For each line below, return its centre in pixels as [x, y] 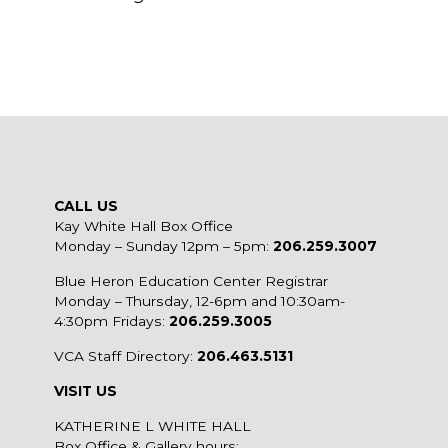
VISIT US [85, 391]
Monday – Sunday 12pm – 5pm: [163, 246]
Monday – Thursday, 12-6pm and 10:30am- [199, 301]
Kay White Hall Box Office [143, 226]
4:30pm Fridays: [111, 321]
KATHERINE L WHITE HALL [152, 426]
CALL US [85, 206]
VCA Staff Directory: [125, 356]
